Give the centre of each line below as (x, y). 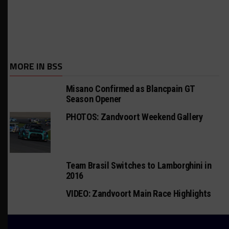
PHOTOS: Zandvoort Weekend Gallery (134, 117)
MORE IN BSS (36, 66)
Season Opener (93, 99)
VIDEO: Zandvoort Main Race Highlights (138, 193)
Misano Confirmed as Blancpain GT (130, 89)
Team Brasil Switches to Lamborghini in (139, 165)
